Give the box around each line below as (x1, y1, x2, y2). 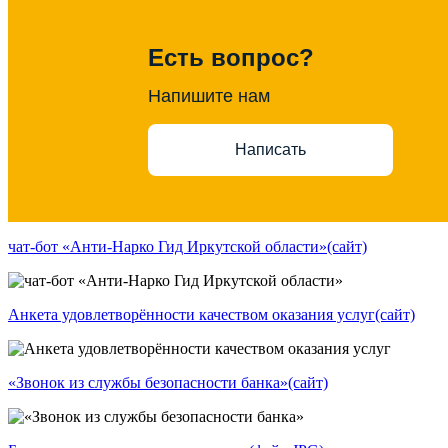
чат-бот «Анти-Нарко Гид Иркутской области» (8, 237, 327, 255)
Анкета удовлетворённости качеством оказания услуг (8, 305, 375, 323)
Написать (235, 141, 306, 159)
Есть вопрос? (148, 43, 314, 71)
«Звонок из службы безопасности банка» (8, 373, 288, 391)
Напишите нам (148, 85, 270, 106)
